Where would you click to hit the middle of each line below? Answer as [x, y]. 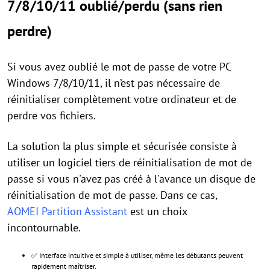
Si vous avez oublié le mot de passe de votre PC [119, 67]
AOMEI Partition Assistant [67, 212]
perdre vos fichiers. [52, 116]
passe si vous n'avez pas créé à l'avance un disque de [131, 179]
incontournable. [44, 228]
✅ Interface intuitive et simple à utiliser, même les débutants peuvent [137, 256]
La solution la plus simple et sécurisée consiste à [122, 146]
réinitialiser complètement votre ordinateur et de [122, 99]
